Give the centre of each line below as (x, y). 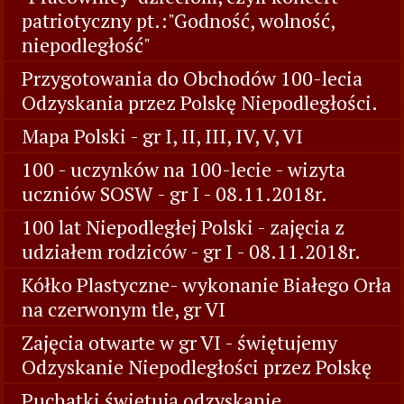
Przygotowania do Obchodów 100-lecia (192, 78)
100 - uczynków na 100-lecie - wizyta (184, 169)
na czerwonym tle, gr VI (124, 309)
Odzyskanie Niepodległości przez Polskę (197, 367)
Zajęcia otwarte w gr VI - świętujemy (179, 342)
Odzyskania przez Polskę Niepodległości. (200, 102)
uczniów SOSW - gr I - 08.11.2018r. (174, 193)
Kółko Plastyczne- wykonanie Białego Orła (207, 285)
